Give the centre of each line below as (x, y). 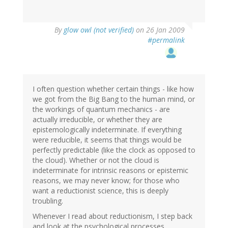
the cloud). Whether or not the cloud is (96, 160)
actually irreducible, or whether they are (97, 120)
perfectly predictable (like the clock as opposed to (114, 150)
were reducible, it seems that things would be (107, 140)
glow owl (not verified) (99, 30)
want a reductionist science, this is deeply (101, 191)
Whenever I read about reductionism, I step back (112, 216)
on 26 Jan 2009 (159, 30)
